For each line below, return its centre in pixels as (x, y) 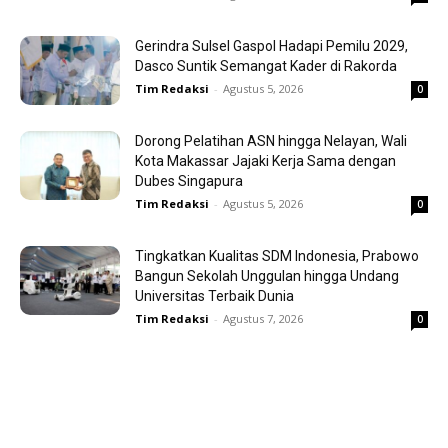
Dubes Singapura (189, 181)
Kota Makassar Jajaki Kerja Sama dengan (265, 161)
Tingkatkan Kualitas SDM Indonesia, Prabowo (277, 256)
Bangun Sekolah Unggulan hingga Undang (267, 276)
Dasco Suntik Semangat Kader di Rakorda (266, 66)
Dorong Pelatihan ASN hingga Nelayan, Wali (271, 141)
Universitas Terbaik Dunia (214, 296)
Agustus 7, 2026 (263, 319)
